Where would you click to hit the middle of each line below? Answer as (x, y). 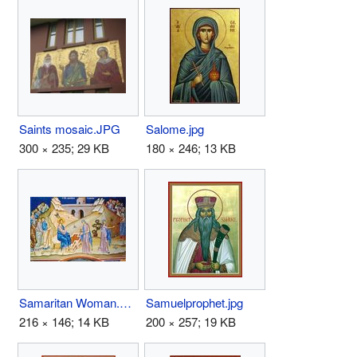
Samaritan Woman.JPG (126, 302)
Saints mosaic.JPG (70, 128)
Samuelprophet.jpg (194, 302)
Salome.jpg (175, 128)
